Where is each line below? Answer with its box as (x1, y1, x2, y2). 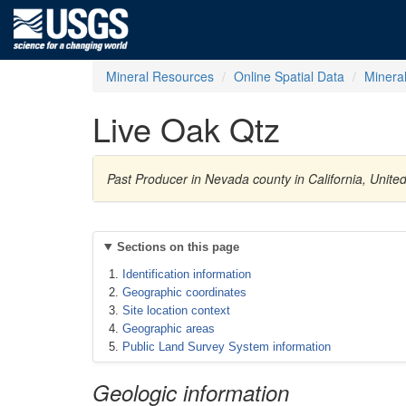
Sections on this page (116, 240, 239, 254)
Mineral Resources (106, 67, 214, 85)
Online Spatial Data (234, 67, 344, 85)
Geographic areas (122, 322, 215, 335)
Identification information (122, 267, 251, 281)
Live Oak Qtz (92, 105, 280, 151)
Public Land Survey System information (122, 340, 331, 353)
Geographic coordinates (122, 285, 246, 299)
